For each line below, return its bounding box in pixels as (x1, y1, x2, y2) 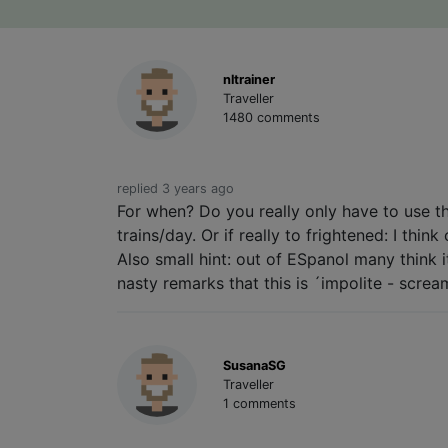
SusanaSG (222, 357, 286, 373)
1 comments (222, 395, 296, 411)
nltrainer (222, 72, 275, 88)
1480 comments (222, 110, 320, 126)
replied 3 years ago (117, 181, 234, 197)
